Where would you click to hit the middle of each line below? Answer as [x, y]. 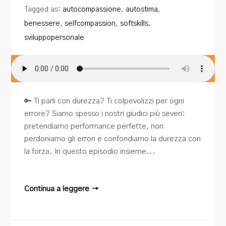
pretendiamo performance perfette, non [94, 127]
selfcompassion [90, 24]
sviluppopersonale [54, 38]
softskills [134, 24]
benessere [42, 24]
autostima [142, 10]
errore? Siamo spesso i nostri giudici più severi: [105, 114]
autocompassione [92, 10]
